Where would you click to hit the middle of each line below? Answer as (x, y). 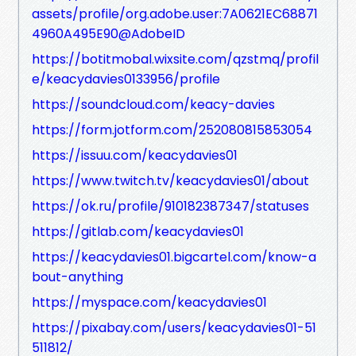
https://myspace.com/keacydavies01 (149, 302)
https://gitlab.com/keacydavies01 (138, 231)
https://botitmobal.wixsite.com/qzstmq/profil (175, 59)
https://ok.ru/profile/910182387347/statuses (170, 206)
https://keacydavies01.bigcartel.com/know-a (174, 257)
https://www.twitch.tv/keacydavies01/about (170, 180)
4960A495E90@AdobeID (108, 33)
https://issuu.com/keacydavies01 (135, 155)
